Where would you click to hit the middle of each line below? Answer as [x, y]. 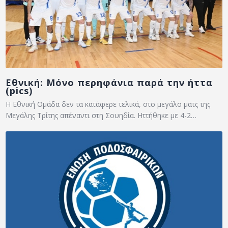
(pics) [19, 91]
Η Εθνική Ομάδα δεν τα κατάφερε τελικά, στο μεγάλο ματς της [108, 104]
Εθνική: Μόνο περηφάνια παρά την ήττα [109, 83]
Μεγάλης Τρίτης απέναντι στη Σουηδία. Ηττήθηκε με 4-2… [101, 116]
